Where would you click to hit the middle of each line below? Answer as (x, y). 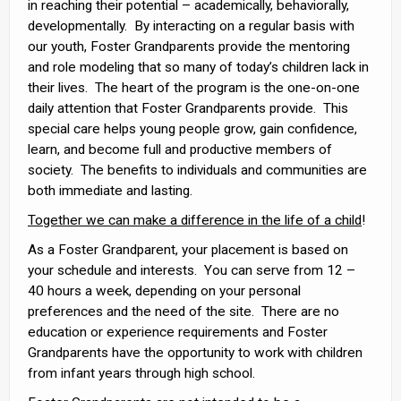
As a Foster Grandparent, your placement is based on (188, 250)
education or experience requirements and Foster (178, 332)
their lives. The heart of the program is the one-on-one (194, 88)
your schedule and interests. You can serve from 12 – (192, 270)
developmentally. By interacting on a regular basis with (191, 26)
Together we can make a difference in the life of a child (195, 220)
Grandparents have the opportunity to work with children (195, 353)
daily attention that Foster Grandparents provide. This (188, 108)
